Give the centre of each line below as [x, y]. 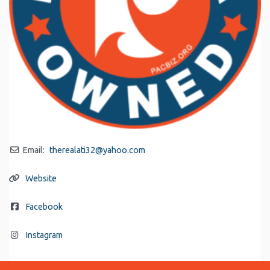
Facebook [44, 206]
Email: [34, 150]
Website [41, 178]
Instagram [44, 235]
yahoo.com [124, 150]
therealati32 [73, 150]
